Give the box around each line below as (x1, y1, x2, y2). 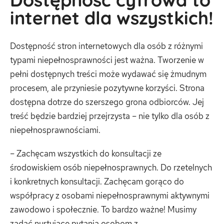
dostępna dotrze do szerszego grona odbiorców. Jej (10, 96, 204, 107)
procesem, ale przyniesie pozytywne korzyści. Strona (10, 82, 204, 93)
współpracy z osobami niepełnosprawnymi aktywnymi (10, 190, 209, 201)
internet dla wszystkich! (10, 6, 213, 29)
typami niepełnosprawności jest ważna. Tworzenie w (10, 54, 204, 65)
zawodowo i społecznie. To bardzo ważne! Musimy (10, 204, 196, 215)
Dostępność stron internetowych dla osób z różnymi (10, 40, 203, 51)
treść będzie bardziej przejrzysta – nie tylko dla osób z (10, 110, 209, 121)
